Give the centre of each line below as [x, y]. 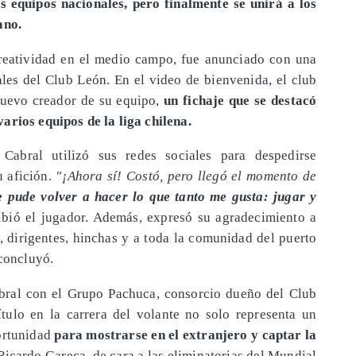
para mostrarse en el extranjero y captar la [186, 334]
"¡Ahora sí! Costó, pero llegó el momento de [186, 176]
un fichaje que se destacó [240, 100]
